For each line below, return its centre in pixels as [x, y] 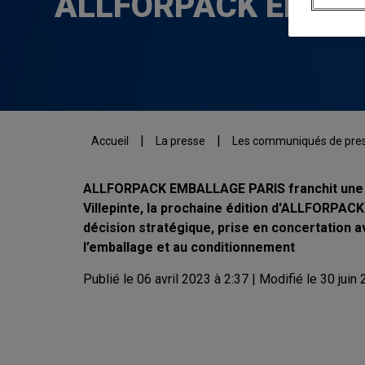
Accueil [110, 141]
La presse [180, 141]
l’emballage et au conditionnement [189, 247]
